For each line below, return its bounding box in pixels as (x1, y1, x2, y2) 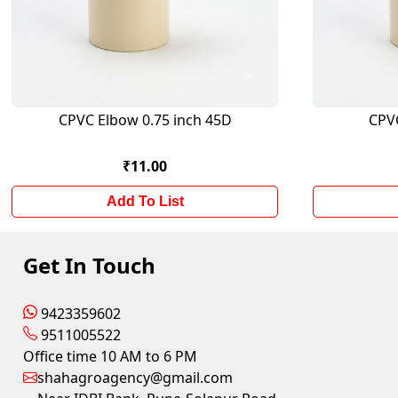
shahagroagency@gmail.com (37, 368, 234, 387)
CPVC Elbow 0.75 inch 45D (58, 110, 232, 130)
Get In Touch (23, 251, 156, 280)
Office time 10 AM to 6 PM (23, 346, 198, 366)
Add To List (106, 194, 184, 209)
